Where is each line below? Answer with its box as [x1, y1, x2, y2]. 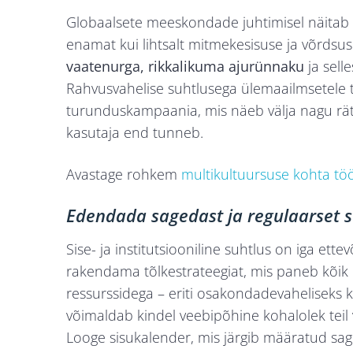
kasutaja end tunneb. [66, 123, 203, 143]
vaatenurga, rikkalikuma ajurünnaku [66, 57, 304, 76]
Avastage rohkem [66, 165, 181, 184]
